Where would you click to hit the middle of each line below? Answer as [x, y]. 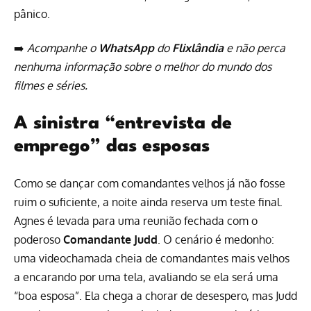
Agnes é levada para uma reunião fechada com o [136, 221]
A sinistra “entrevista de [123, 124]
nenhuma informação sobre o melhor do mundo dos [143, 66]
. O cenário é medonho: [216, 240]
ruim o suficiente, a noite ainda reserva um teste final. [148, 202]
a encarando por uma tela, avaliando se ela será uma [146, 277]
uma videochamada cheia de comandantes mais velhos [152, 259]
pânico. [32, 14]
